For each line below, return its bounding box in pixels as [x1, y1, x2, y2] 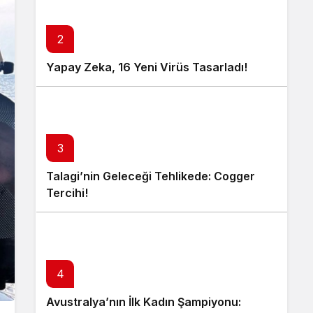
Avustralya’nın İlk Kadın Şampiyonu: [46, 295, 241, 309]
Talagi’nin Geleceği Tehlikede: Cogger [46, 169, 255, 183]
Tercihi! [46, 186, 88, 200]
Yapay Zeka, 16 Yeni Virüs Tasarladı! [46, 60, 247, 74]
